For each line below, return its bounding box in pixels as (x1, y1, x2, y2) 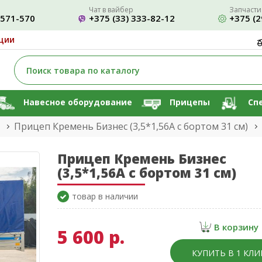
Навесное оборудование (23, 96, 132, 108)
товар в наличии (71, 191, 138, 202)
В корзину (213, 221, 258, 233)
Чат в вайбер (89, 5, 133, 15)
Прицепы (170, 96, 211, 108)
